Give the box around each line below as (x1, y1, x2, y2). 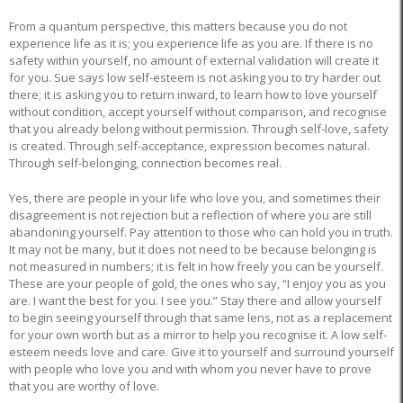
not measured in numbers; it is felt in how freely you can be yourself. (9, 258, 383, 274)
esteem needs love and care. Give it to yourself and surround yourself (9, 344, 394, 360)
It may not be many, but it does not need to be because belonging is (9, 241, 377, 257)
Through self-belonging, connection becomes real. (9, 155, 282, 171)
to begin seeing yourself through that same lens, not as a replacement (9, 309, 392, 326)
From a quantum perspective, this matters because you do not (9, 18, 347, 34)
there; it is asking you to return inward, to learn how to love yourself (9, 86, 377, 103)
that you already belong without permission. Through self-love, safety (9, 121, 389, 137)
